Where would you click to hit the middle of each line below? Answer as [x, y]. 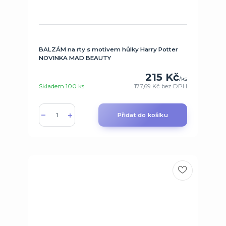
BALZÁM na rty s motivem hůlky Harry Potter [108, 50]
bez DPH [175, 86]
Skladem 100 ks [61, 86]
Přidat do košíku [143, 115]
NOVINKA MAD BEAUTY [75, 58]
